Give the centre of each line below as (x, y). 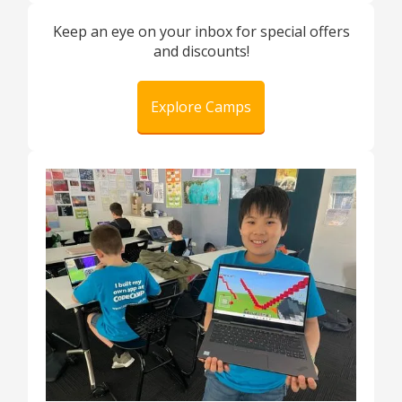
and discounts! (201, 52)
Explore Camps (201, 107)
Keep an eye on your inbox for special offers (201, 32)
